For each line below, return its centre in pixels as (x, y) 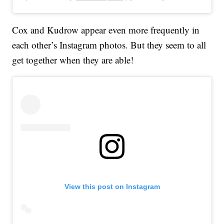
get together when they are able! (73, 60)
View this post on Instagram (112, 187)
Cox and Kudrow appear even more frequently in (106, 30)
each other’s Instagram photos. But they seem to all (109, 45)
